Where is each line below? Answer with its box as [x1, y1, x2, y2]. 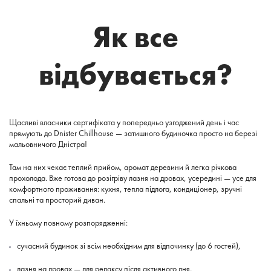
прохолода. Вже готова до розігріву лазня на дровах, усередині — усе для [9, 172, 256, 184]
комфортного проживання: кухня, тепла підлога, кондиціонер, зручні [9, 183, 242, 195]
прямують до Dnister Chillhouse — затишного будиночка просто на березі [9, 128, 257, 139]
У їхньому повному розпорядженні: [9, 217, 128, 229]
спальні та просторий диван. [9, 194, 105, 206]
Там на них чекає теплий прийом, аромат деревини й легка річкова [9, 162, 237, 173]
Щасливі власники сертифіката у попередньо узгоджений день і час [9, 117, 239, 128]
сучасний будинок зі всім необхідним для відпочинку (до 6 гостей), [17, 240, 241, 252]
